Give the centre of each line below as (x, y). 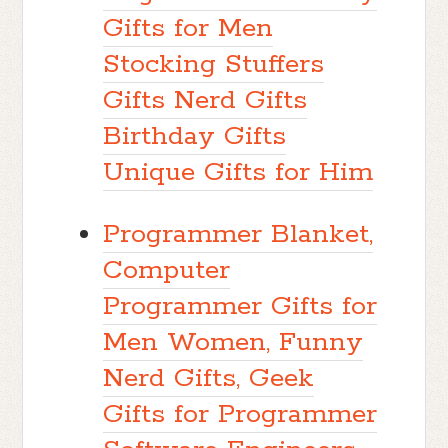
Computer (167, 270)
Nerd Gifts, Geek (209, 378)
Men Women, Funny (233, 342)
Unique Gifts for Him (238, 172)
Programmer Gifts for (240, 306)
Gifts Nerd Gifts (205, 100)
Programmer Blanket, (238, 234)
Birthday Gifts (195, 136)
